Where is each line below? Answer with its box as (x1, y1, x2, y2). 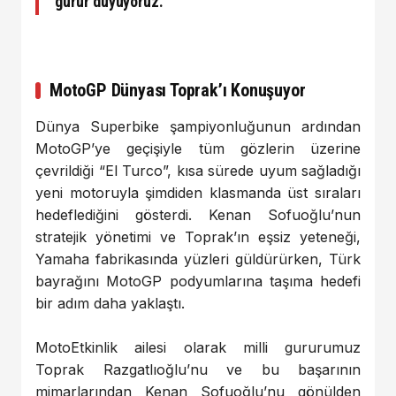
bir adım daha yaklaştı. (35, 293, 185, 312)
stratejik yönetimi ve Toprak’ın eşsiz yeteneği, (35, 227, 361, 246)
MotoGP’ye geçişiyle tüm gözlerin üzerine (35, 139, 361, 157)
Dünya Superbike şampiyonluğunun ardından (35, 117, 361, 135)
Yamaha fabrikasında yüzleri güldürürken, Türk (35, 249, 361, 268)
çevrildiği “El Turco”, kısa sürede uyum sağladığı (35, 161, 361, 179)
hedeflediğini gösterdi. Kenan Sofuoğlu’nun (35, 205, 361, 224)
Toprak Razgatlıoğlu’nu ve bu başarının (35, 361, 361, 379)
